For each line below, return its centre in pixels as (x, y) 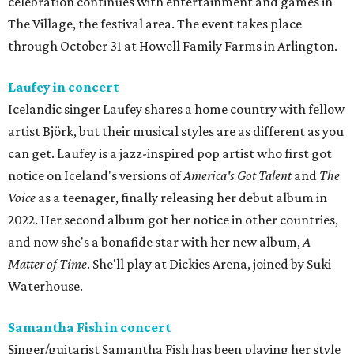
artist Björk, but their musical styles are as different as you (176, 132)
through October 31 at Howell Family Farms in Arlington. (173, 46)
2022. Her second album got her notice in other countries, (173, 220)
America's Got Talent (237, 176)
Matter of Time (47, 264)
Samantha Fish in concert (90, 328)
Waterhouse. (45, 286)
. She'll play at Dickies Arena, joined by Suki (209, 264)
